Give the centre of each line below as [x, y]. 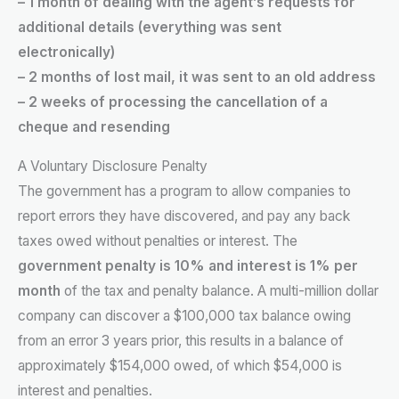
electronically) [66, 53]
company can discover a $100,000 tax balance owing [184, 315]
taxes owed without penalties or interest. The [158, 240]
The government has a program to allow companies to [184, 191]
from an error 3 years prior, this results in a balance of [181, 340]
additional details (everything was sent [150, 28]
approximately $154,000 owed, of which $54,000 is [180, 365]
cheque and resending [94, 127]
